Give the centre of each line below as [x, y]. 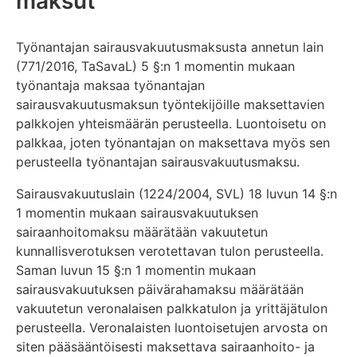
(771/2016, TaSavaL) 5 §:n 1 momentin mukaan [155, 66]
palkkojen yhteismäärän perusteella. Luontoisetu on [171, 123]
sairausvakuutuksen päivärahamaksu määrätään [160, 289]
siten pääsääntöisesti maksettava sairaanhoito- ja [165, 346]
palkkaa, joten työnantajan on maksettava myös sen [173, 142]
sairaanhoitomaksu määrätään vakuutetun [142, 231]
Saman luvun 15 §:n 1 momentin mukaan [136, 270]
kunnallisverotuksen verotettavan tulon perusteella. [170, 251]
